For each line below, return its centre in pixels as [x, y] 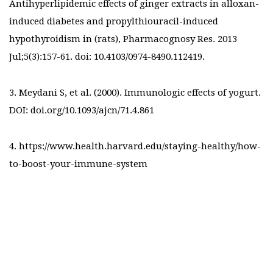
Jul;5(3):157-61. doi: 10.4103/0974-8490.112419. [107, 57]
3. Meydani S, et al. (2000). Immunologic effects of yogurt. [135, 93]
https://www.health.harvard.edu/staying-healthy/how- [140, 147]
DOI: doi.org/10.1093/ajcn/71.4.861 [82, 111]
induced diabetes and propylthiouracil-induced [114, 22]
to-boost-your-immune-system [78, 164]
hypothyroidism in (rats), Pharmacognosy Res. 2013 [123, 39]
